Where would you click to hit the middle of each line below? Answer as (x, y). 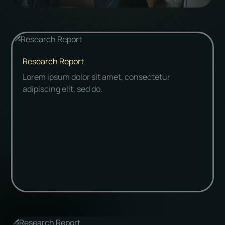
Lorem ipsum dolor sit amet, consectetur (96, 77)
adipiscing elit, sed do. (62, 89)
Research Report (53, 61)
